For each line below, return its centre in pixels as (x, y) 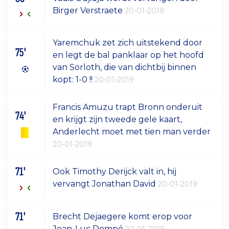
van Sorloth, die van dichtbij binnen (125, 67)
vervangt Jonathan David (106, 184)
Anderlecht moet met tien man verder (132, 132)
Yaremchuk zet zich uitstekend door (128, 43)
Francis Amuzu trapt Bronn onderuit (128, 107)
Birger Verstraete (89, 10)
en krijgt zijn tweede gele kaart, (118, 120)
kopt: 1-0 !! (74, 80)
